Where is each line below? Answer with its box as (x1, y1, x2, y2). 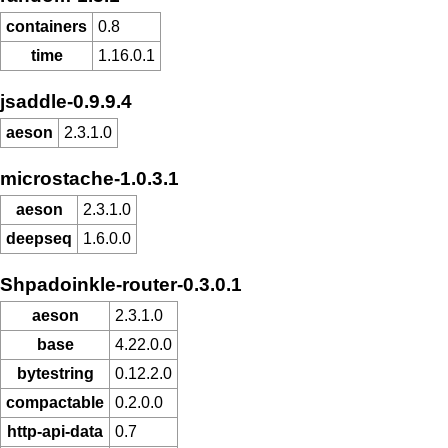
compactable (6, 394, 104, 412)
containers (6, 18, 87, 36)
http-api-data (7, 423, 103, 441)
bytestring (16, 365, 94, 383)
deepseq (6, 230, 72, 248)
